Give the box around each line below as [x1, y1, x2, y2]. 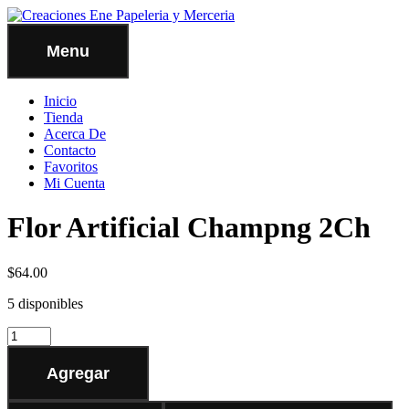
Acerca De [44, 126, 106, 142]
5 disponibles [7, 295, 83, 311]
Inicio [44, 93, 77, 109]
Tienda [44, 110, 83, 125]
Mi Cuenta [44, 175, 105, 191]
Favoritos [44, 159, 98, 174]
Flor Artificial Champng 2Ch [7, 211, 371, 245]
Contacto [44, 142, 96, 158]
